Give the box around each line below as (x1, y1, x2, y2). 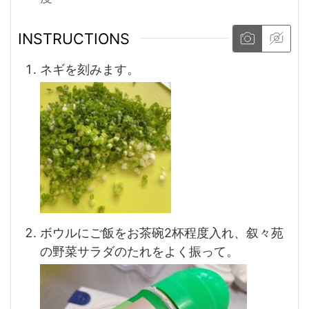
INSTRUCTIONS (18, 29, 130, 48)
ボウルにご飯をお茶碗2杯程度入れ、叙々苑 (40, 225, 283, 240)
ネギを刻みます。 (40, 61, 139, 77)
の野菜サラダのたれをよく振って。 (40, 243, 239, 259)
